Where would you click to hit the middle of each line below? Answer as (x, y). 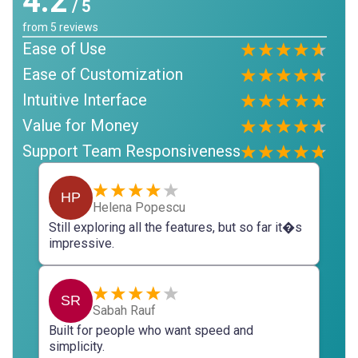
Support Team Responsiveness (131, 151)
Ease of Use (64, 49)
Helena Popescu (139, 207)
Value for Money (80, 125)
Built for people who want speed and (151, 330)
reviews (78, 27)
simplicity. (77, 346)
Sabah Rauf (124, 310)
